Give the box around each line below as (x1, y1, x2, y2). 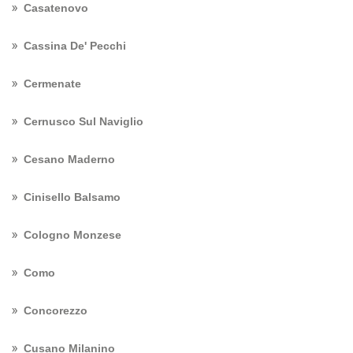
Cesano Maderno (24, 153, 115, 165)
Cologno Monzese (24, 229, 121, 241)
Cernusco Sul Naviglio (24, 115, 143, 128)
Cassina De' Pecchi (24, 39, 126, 52)
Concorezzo (24, 304, 87, 317)
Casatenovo (24, 2, 88, 14)
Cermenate (24, 77, 81, 90)
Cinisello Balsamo (24, 191, 121, 203)
